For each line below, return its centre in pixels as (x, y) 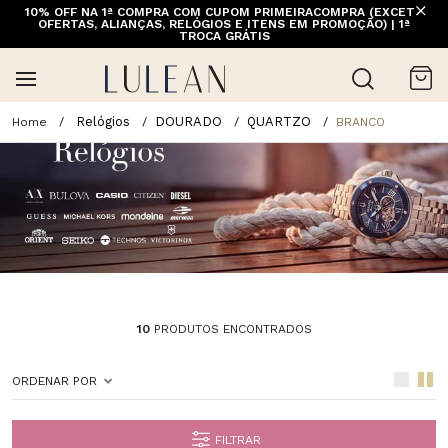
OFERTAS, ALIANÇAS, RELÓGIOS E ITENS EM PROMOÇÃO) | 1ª (224, 24)
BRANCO (360, 121)
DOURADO (188, 121)
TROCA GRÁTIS (224, 36)
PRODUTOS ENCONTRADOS (230, 328)
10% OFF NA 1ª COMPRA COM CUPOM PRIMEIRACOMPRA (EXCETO (224, 12)
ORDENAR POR (54, 380)
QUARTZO (279, 121)
